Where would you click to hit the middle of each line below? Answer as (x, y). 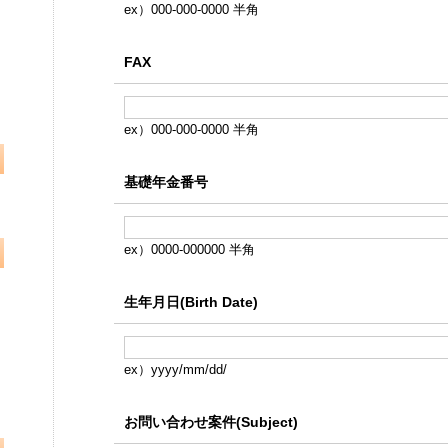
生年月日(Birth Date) (190, 302)
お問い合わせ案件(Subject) (210, 422)
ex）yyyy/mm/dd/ (175, 369)
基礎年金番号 (165, 182)
